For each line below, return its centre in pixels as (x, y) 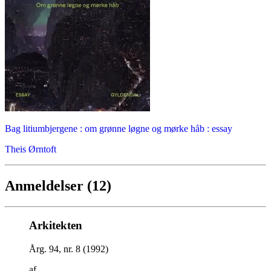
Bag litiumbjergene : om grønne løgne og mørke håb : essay (119, 129)
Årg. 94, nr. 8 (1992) (69, 249)
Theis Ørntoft (31, 149)
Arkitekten (56, 225)
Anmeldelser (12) (58, 186)
